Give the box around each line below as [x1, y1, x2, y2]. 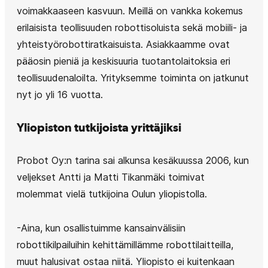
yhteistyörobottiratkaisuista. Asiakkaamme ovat [17, 38, 230, 50]
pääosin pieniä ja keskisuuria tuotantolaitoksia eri [17, 55, 230, 67]
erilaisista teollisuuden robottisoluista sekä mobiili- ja [17, 22, 247, 33]
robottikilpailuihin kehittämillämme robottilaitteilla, [17, 239, 233, 251]
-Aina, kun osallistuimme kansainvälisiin [17, 222, 185, 234]
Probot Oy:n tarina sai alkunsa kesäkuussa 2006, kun [17, 154, 249, 166]
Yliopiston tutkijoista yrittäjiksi [17, 120, 181, 135]
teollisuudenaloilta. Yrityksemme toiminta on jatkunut [17, 72, 249, 84]
